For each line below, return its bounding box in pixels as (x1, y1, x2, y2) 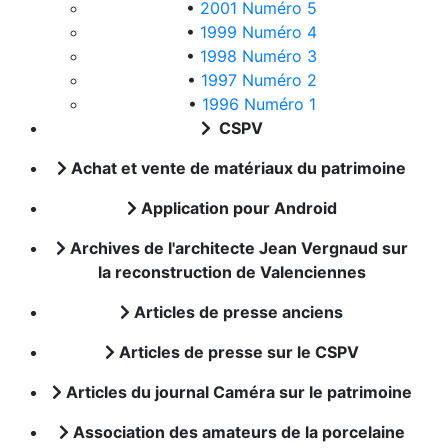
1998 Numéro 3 (200, 46, 318, 66)
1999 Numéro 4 (200, 22, 318, 42)
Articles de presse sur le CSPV (115, 342, 359, 362)
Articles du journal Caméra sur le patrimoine (62, 382, 412, 402)
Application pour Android (137, 198, 337, 218)
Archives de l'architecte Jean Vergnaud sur (66, 238, 408, 258)
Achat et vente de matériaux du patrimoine (67, 158, 407, 178)
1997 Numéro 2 (201, 70, 317, 90)
